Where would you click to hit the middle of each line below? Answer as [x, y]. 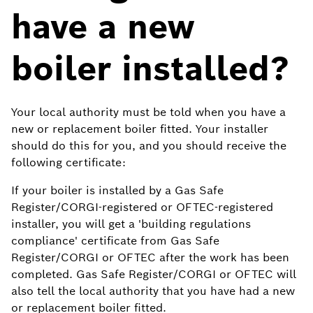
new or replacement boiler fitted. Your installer [140, 129]
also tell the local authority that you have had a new [153, 291]
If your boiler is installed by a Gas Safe [117, 190]
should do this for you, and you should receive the [149, 145]
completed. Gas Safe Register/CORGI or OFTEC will [154, 274]
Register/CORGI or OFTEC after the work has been [150, 257]
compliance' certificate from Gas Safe [115, 240]
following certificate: [68, 162]
